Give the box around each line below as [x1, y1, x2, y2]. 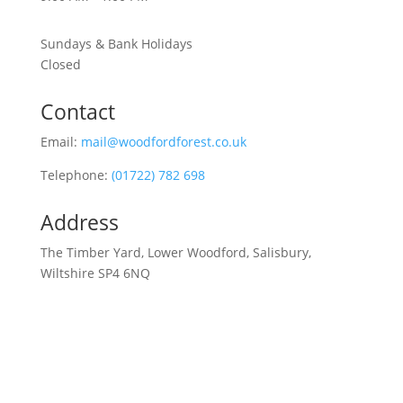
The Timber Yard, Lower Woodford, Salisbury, [40, 244, 311, 262]
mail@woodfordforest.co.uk [80, 133, 246, 151]
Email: [40, 133, 81, 151]
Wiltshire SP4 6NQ [40, 264, 150, 282]
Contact [40, 97, 115, 127]
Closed [40, 56, 81, 74]
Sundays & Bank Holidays [40, 35, 193, 53]
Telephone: [40, 166, 112, 184]
